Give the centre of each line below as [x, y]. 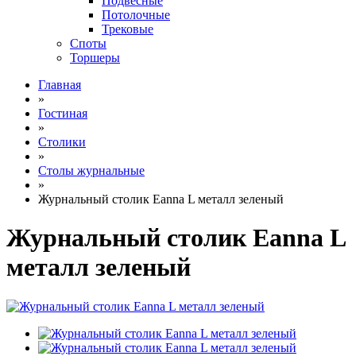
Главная [60, 85]
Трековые [128, 29]
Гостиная [63, 113]
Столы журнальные [91, 170]
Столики [62, 142]
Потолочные [136, 15]
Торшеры [95, 58]
